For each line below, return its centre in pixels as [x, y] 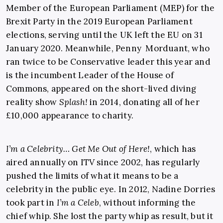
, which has [173, 149]
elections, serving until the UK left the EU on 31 [104, 35]
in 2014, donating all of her [144, 102]
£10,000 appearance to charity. [70, 116]
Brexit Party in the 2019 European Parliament [99, 22]
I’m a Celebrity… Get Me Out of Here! [78, 149]
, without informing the [147, 203]
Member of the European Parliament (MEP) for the [111, 8]
